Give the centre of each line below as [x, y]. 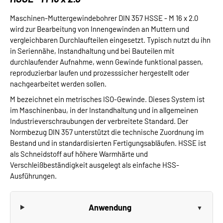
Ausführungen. [33, 176]
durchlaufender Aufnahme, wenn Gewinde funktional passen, [107, 62]
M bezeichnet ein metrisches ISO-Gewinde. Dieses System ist [107, 99]
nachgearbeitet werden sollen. [58, 84]
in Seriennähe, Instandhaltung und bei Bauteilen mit [92, 51]
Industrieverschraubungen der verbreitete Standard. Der [99, 121]
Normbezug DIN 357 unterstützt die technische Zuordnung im [107, 132]
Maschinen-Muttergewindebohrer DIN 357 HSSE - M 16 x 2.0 [104, 18]
